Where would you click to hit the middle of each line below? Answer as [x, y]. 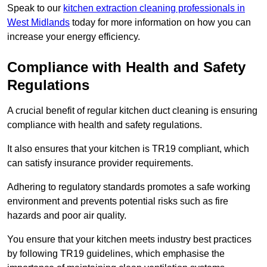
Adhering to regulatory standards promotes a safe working [129, 187]
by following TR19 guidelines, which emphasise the [116, 253]
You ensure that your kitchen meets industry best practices [129, 239]
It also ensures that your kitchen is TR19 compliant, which [128, 148]
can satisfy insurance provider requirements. [100, 163]
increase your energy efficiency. [74, 36]
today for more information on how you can [160, 22]
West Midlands [38, 22]
